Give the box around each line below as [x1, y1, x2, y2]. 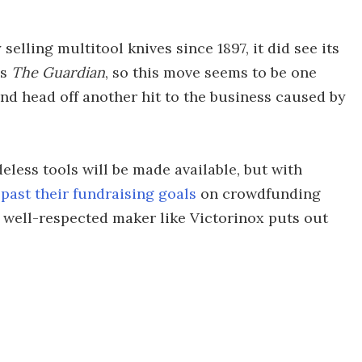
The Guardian [11, 63, 105, 82]
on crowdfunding [196, 184, 321, 203]
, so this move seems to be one [105, 63, 317, 82]
